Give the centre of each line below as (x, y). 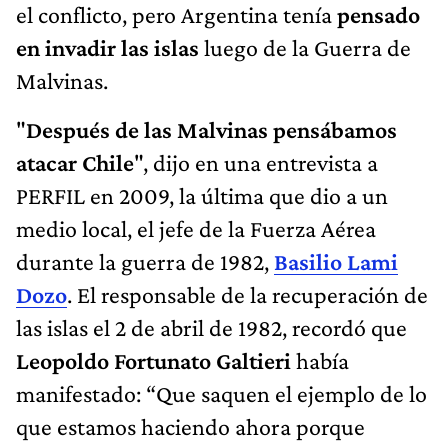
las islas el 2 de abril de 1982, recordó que (211, 327)
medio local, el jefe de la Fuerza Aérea (196, 228)
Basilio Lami (336, 261)
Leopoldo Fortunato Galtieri (153, 360)
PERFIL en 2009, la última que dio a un (202, 195)
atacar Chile (75, 162)
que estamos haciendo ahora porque (190, 426)
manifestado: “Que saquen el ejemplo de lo (221, 393)
